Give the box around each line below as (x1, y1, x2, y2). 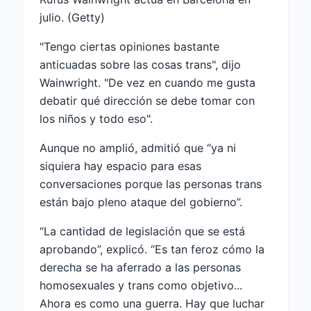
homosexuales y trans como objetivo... (40, 278, 242, 292)
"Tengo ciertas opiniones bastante (40, 39, 219, 53)
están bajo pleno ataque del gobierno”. (40, 194, 242, 209)
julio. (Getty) (40, 10, 105, 24)
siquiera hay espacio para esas (40, 158, 201, 173)
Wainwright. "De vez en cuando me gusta (40, 75, 255, 90)
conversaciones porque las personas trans (40, 176, 262, 191)
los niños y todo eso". (40, 111, 153, 126)
